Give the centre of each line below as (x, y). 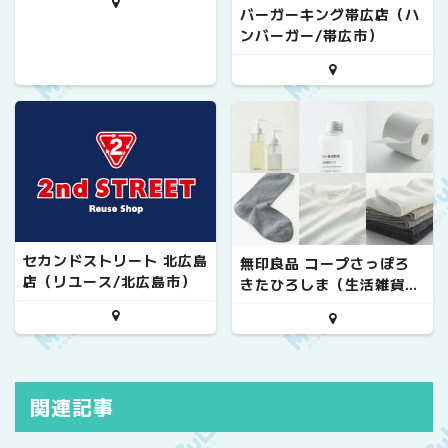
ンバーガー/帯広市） (311, 34)
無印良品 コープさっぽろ (325, 263)
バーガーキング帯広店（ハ (330, 13)
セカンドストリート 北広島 (115, 259)
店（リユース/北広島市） (109, 280)
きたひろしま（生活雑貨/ (326, 284)
